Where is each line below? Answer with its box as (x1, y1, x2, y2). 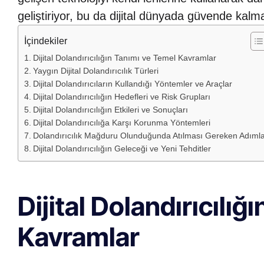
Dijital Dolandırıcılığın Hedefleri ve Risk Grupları (32, 92, 210, 102)
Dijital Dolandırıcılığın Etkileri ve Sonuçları (32, 105, 188, 115)
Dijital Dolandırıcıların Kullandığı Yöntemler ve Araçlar (32, 79, 232, 89)
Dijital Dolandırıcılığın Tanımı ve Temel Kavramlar (32, 53, 216, 63)
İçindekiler (24, 36, 67, 47)
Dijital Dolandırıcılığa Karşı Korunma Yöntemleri (32, 118, 210, 128)
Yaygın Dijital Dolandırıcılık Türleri (32, 66, 159, 76)
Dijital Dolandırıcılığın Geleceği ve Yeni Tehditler (32, 144, 211, 154)
